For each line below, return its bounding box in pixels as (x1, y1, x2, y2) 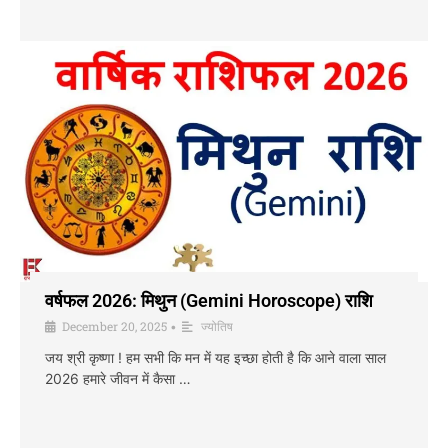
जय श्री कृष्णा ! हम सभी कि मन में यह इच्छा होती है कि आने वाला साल (45, 348, 386, 366)
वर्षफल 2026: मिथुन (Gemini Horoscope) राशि (45, 289, 373, 311)
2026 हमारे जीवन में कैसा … (45, 369, 191, 387)
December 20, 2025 (62, 317, 167, 334)
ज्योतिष (201, 317, 233, 334)
